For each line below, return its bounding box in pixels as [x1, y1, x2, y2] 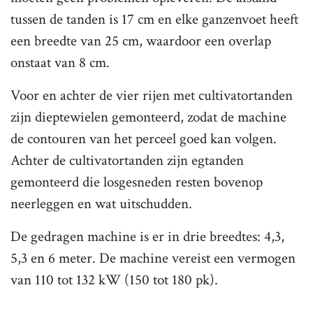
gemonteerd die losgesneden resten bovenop [10, 172, 263, 191]
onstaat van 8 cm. [10, 52, 110, 72]
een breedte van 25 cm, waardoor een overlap [10, 31, 271, 50]
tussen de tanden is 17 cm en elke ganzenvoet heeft [10, 9, 298, 29]
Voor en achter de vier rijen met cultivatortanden [10, 85, 293, 105]
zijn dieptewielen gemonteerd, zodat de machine [10, 107, 286, 126]
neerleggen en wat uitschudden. [10, 194, 192, 213]
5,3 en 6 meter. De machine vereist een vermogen [10, 248, 296, 268]
